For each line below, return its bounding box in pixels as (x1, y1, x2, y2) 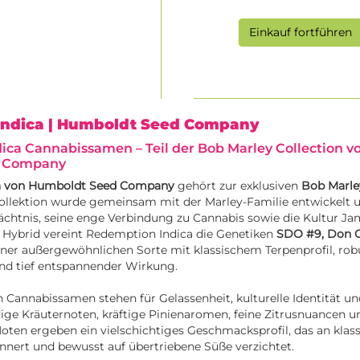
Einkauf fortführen (249, 25, 353, 40)
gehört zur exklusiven (174, 178, 301, 194)
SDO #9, (276, 227, 327, 242)
